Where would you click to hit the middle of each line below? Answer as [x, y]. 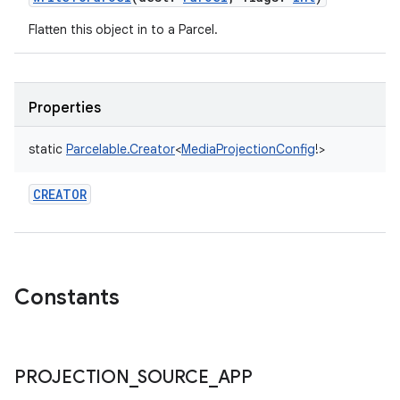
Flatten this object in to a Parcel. [123, 29]
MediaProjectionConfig [248, 149]
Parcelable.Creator [121, 149]
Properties [65, 108]
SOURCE [173, 377]
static [46, 149]
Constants [67, 297]
